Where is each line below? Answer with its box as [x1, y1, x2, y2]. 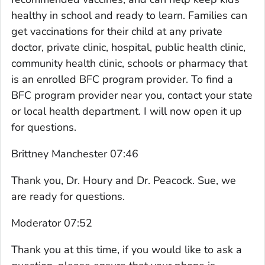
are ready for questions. [11, 189, 125, 203]
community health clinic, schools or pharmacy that [11, 56, 247, 70]
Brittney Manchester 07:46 [11, 146, 138, 161]
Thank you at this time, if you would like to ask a [11, 242, 242, 257]
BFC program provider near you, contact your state [11, 88, 253, 102]
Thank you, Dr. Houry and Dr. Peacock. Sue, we [11, 173, 236, 188]
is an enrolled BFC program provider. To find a [11, 72, 233, 86]
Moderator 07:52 [11, 215, 92, 230]
